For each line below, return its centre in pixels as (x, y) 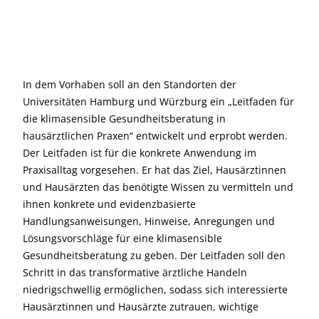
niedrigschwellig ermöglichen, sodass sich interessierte (155, 289)
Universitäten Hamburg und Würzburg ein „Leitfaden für (158, 101)
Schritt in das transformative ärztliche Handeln (135, 272)
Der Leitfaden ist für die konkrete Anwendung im (140, 153)
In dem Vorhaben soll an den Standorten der (130, 84)
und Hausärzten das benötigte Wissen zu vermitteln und (158, 187)
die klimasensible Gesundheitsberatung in (124, 119)
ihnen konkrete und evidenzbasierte (109, 204)
